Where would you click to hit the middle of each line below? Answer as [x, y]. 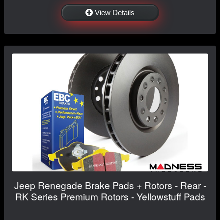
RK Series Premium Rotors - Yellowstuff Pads [110, 196]
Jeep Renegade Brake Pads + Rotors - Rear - [110, 185]
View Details [115, 12]
